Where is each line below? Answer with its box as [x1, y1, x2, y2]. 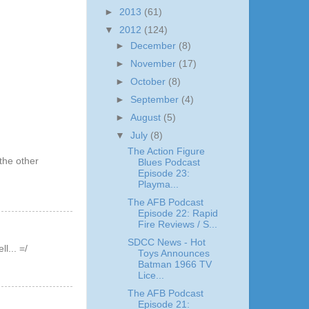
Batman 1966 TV [137, 259, 212, 270]
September [130, 94, 182, 105]
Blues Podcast [137, 157, 200, 168]
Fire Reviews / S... [137, 219, 217, 230]
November [130, 58, 179, 69]
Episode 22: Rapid [137, 208, 218, 219]
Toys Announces [137, 248, 210, 259]
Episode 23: [137, 168, 190, 179]
